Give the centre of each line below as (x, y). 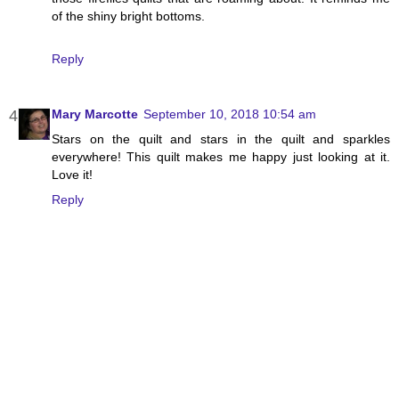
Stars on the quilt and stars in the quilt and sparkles (221, 138)
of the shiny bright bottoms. (128, 16)
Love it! (72, 174)
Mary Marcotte (95, 114)
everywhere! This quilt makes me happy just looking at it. (221, 156)
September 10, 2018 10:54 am (230, 114)
